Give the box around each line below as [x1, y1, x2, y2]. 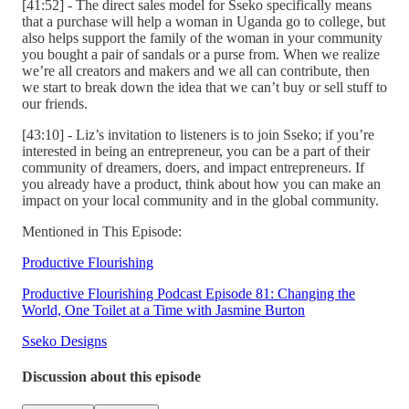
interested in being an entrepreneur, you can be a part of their [22, 142, 370, 159]
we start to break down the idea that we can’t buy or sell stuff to [22, 79, 387, 95]
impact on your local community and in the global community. [22, 192, 379, 208]
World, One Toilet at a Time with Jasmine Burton [22, 301, 305, 318]
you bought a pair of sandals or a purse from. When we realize [22, 46, 380, 62]
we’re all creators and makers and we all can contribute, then [22, 62, 370, 79]
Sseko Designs [22, 332, 107, 349]
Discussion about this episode [22, 369, 201, 385]
